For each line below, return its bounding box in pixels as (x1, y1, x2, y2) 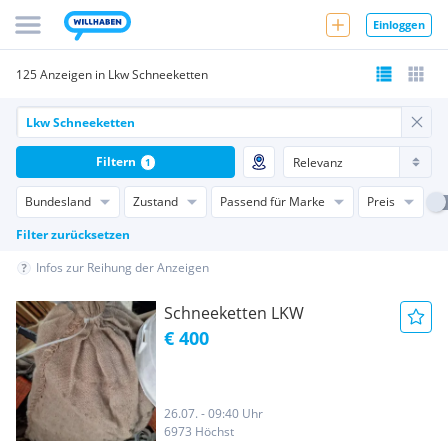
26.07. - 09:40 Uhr (164, 405, 263, 422)
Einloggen (373, 16, 425, 32)
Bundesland (25, 193, 91, 210)
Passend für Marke (220, 193, 325, 210)
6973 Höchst (164, 423, 234, 440)
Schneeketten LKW (164, 302, 304, 324)
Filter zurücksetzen (16, 226, 130, 243)
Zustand (133, 193, 178, 210)
